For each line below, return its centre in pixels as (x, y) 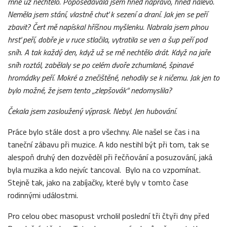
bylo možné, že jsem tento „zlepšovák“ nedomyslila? (90, 90)
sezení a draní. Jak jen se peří (162, 14)
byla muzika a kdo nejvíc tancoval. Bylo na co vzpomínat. (104, 169)
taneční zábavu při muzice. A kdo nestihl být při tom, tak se (108, 144)
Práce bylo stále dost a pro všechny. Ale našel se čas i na (104, 131)
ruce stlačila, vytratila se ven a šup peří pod (139, 39)
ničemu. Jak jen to (192, 77)
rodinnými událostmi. (43, 195)
